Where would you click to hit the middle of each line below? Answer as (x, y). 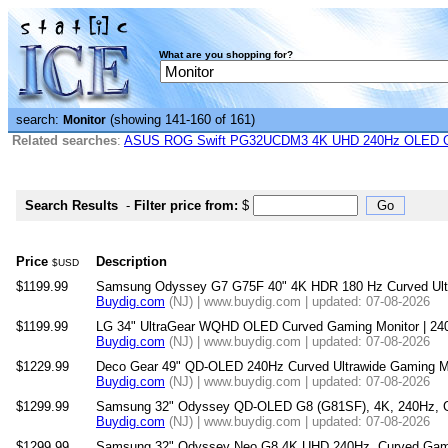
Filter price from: (186, 205)
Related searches (64, 140)
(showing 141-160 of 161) (180, 119)
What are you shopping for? (226, 54)
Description (131, 261)
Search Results (71, 205)
